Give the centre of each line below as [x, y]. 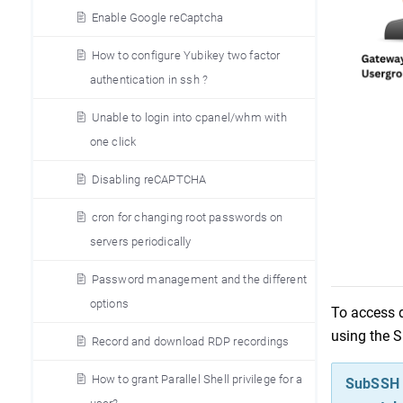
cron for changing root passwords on [187, 217]
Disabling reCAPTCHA [149, 179]
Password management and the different [199, 279]
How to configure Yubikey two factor [186, 55]
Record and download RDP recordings [190, 341]
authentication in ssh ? [149, 80]
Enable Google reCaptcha [157, 18]
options [109, 304]
